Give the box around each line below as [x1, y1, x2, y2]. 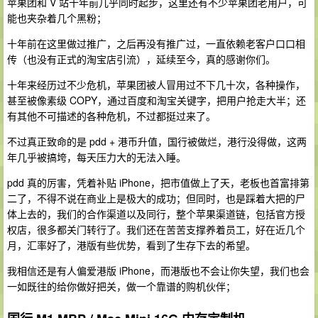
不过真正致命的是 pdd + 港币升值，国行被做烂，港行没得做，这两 [7, 133, 307, 148]
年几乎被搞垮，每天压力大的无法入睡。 [7, 149, 186, 164]
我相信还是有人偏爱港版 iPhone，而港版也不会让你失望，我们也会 [7, 263, 309, 278]
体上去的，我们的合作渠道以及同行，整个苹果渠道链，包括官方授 [7, 206, 305, 221]
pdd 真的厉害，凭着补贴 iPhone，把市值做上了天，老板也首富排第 [7, 175, 309, 190]
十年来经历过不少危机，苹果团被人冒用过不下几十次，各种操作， [7, 77, 305, 92]
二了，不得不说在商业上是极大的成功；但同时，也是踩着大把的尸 [7, 190, 305, 205]
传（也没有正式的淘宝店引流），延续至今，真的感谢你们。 [7, 51, 275, 66]
